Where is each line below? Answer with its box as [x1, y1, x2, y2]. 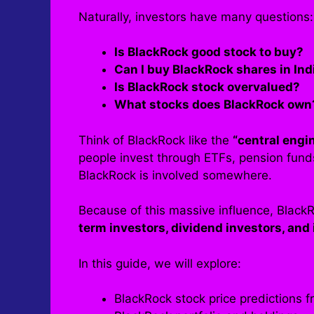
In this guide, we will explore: [78, 256, 241, 271]
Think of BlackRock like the [78, 132, 233, 147]
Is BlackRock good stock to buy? [114, 45, 303, 60]
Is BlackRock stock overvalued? [114, 80, 300, 95]
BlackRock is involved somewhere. [78, 168, 272, 182]
